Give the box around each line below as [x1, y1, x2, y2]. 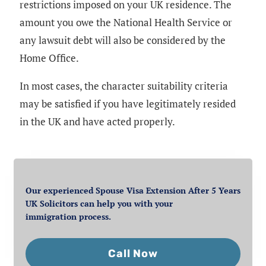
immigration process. [26, 210, 111, 222]
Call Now [108, 246, 158, 260]
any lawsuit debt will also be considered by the [20, 33, 226, 47]
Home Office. [20, 50, 79, 65]
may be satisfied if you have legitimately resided [20, 96, 236, 110]
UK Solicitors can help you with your [26, 197, 173, 209]
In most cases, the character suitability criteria [20, 78, 228, 93]
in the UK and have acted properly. [20, 114, 175, 128]
